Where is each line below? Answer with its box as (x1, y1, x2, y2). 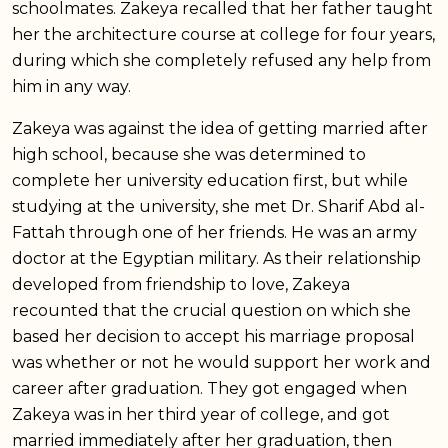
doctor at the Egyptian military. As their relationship (12, 248, 421, 268)
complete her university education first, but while (12, 170, 408, 190)
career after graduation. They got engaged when (12, 378, 407, 398)
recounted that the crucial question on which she (12, 300, 411, 320)
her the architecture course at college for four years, (12, 24, 435, 44)
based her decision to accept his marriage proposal (12, 326, 415, 346)
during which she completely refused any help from (12, 50, 431, 70)
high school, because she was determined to (12, 144, 366, 164)
